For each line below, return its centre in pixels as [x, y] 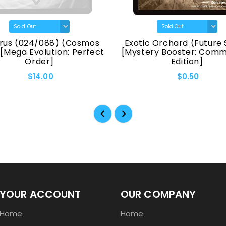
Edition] [187, 62]
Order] [40, 62]
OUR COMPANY [158, 194]
